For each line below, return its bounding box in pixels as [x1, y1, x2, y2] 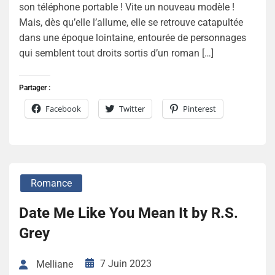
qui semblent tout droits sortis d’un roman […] [19, 47, 214, 59]
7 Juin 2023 [100, 257, 152, 269]
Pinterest [183, 103, 216, 114]
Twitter [119, 103, 145, 114]
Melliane [36, 258, 73, 271]
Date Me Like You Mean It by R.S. [19, 204, 238, 222]
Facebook [45, 103, 81, 114]
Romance [31, 177, 72, 189]
